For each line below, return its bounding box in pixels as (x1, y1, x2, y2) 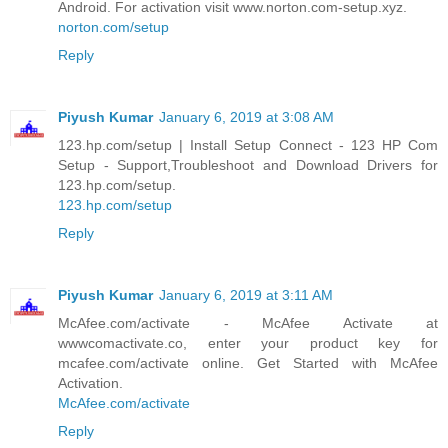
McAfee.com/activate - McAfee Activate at (58, 315, 438, 332)
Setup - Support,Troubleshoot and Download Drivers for (58, 157, 438, 174)
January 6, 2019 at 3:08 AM (159, 109, 334, 126)
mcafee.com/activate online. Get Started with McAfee (58, 355, 438, 372)
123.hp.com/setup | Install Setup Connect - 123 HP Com (58, 137, 438, 154)
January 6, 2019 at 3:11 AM (159, 287, 333, 304)
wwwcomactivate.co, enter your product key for (58, 335, 438, 352)
